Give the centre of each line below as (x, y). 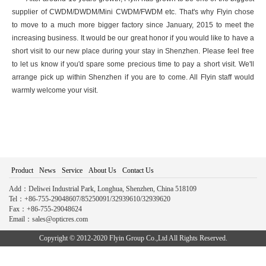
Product (22, 170)
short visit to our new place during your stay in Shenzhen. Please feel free (133, 51)
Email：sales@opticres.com (48, 219)
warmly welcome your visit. (55, 90)
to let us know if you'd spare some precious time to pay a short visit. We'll (133, 64)
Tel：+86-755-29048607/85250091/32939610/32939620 (90, 199)
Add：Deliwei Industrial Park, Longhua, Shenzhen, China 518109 (103, 189)
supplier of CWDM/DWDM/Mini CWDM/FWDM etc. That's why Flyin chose (133, 12)
